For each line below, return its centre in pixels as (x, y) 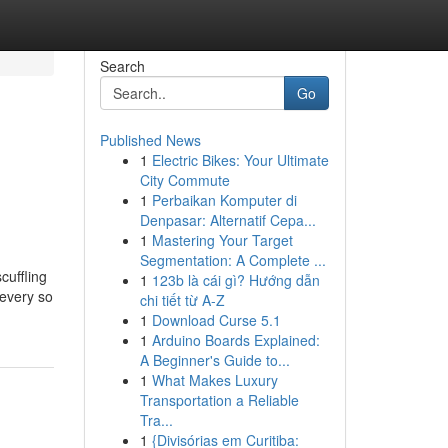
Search (122, 66)
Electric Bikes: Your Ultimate (240, 160)
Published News (150, 140)
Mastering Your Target (222, 240)
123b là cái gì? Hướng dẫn (235, 280)
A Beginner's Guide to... (214, 360)
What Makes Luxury (214, 380)
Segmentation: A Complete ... (232, 260)
